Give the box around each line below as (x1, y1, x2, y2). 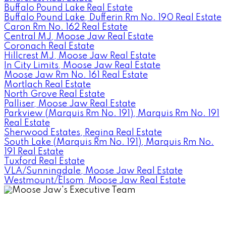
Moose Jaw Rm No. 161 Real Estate (4, 70, 148, 80)
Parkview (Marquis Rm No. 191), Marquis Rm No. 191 (4, 108, 219, 118)
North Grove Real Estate (4, 89, 105, 99)
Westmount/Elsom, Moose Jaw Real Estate (4, 176, 186, 185)
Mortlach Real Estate (4, 80, 91, 89)
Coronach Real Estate (4, 41, 94, 51)
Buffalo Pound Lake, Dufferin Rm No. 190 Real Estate (4, 13, 221, 22)
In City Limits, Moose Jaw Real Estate (4, 61, 160, 70)
